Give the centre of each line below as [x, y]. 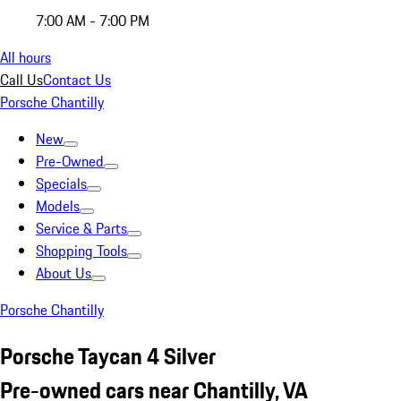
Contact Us [77, 80]
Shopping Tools [81, 251]
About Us [64, 273]
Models [58, 206]
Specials [61, 183]
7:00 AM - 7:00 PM [93, 21]
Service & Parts [81, 228]
